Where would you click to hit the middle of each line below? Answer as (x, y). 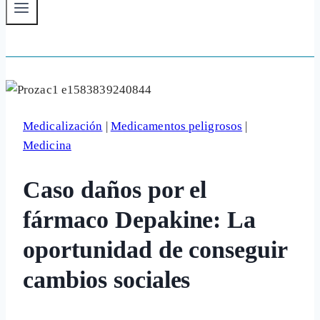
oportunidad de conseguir (155, 250)
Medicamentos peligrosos (176, 126)
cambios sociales (107, 280)
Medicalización (63, 126)
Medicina (47, 145)
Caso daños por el (115, 190)
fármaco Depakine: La (140, 220)
